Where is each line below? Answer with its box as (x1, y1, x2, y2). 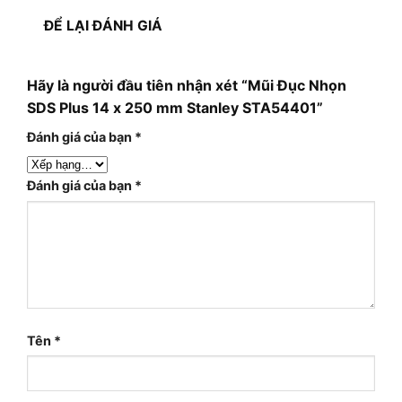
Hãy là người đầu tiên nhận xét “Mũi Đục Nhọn (27, 76, 346, 95)
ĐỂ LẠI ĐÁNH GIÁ (44, 17, 163, 34)
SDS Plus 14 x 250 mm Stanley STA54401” (27, 99, 323, 118)
